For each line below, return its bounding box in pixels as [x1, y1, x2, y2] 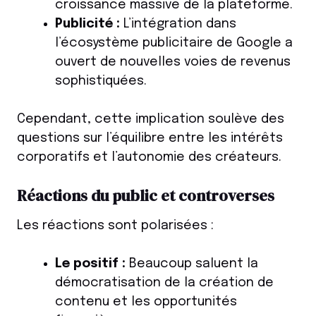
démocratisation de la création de [55, 276, 274, 290]
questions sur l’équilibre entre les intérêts [17, 132, 283, 145]
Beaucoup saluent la [126, 257, 258, 271]
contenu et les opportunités [55, 296, 237, 309]
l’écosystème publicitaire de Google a [55, 37, 293, 50]
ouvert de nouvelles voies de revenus [55, 56, 291, 69]
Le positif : [55, 257, 126, 271]
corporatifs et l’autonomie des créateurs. [17, 151, 281, 164]
